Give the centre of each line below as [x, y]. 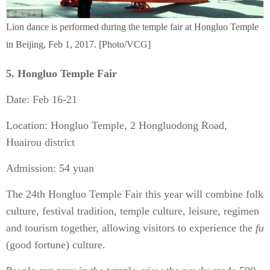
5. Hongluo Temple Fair [61, 74]
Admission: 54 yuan [50, 168]
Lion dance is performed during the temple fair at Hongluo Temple [132, 27]
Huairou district [40, 142]
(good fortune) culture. [56, 245]
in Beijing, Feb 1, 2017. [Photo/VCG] [78, 44]
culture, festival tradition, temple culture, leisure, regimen [133, 211]
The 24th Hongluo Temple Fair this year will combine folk [135, 194]
